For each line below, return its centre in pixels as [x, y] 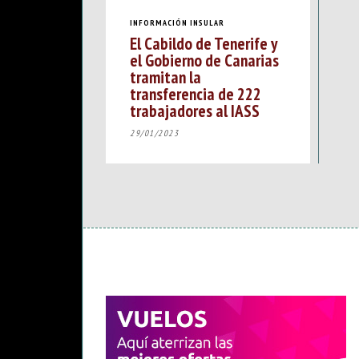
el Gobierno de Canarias [204, 61]
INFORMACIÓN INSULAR [177, 22]
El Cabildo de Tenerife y [203, 44]
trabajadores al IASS [195, 111]
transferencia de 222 [196, 94]
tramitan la [165, 77]
